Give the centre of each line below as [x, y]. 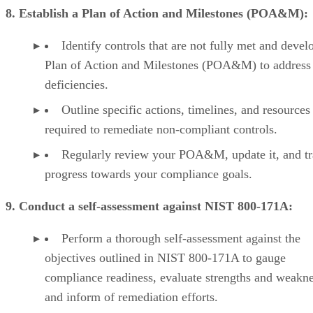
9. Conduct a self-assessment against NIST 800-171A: [149, 206]
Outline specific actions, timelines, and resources [186, 109]
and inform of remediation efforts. [131, 297]
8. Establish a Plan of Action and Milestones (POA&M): [157, 13]
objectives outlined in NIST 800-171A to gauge [165, 257]
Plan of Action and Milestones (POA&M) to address [178, 65]
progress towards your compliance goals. [148, 174]
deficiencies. [77, 84]
